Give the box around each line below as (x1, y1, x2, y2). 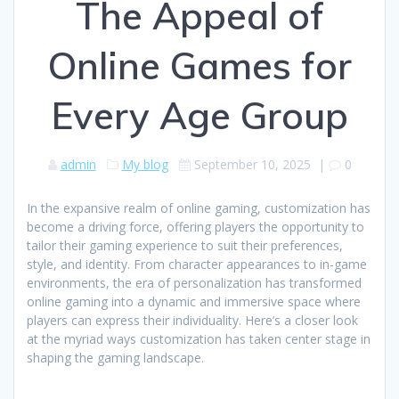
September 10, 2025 (193, 156, 311, 174)
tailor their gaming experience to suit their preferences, (27, 237, 343, 255)
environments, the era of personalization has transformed (27, 274, 362, 292)
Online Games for (47, 42, 352, 90)
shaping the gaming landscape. (27, 349, 204, 367)
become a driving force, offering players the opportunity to (27, 218, 364, 236)
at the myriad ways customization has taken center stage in (27, 330, 370, 348)
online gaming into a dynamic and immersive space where (27, 293, 361, 311)
